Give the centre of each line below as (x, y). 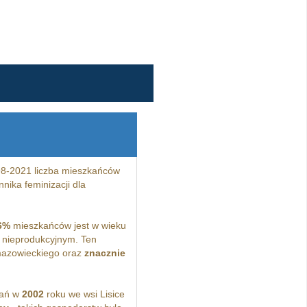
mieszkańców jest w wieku (68, 226)
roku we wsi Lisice (84, 294)
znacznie (105, 253)
